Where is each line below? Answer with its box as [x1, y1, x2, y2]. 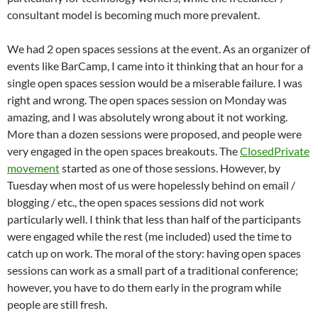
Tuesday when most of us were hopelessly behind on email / [7, 178, 295, 192]
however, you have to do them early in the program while [7, 280, 281, 294]
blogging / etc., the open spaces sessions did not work [7, 195, 264, 209]
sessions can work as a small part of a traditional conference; [7, 263, 298, 277]
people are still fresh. [7, 297, 107, 311]
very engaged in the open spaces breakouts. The [7, 144, 240, 158]
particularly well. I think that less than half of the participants [7, 212, 301, 226]
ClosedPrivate [240, 144, 309, 158]
